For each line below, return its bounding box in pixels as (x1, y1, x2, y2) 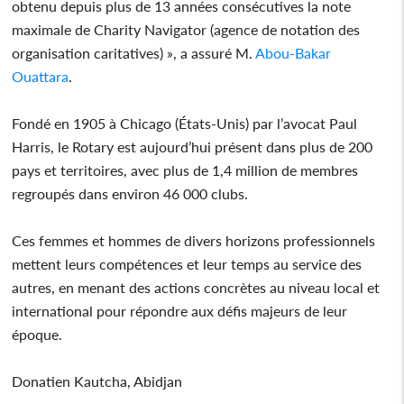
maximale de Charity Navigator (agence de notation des (12, 20, 361, 38)
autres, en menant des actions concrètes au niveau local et (12, 278, 381, 296)
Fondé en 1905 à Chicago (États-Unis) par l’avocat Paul (12, 114, 358, 132)
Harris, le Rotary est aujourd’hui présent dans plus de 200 (12, 137, 373, 155)
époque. (12, 325, 63, 343)
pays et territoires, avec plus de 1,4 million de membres (12, 161, 359, 179)
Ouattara (12, 67, 69, 85)
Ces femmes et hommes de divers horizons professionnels (12, 231, 376, 249)
